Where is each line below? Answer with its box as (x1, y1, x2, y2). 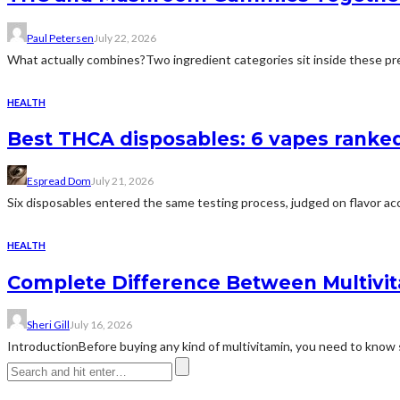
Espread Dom (27, 174, 91, 188)
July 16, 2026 (70, 318, 132, 332)
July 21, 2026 (91, 174, 154, 188)
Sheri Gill (27, 318, 70, 332)
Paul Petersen (27, 30, 94, 45)
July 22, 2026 (94, 30, 156, 45)
